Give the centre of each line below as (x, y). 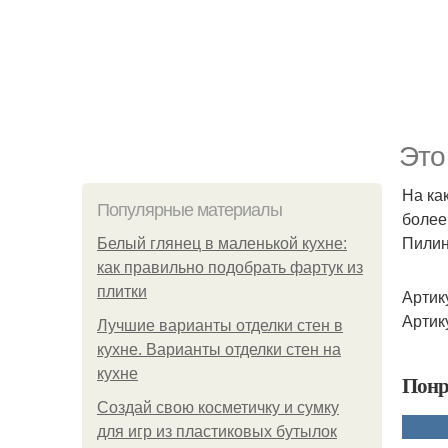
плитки (122, 291)
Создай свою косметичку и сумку (218, 407)
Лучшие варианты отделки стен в (220, 325)
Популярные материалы (189, 210)
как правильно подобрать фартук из (230, 267)
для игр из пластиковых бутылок (217, 431)
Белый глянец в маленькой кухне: (222, 243)
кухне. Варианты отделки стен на (219, 349)
